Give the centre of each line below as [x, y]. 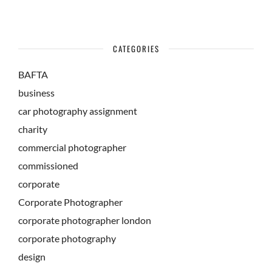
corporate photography [67, 239]
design [32, 257]
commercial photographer [72, 148]
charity [33, 129]
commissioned [48, 166]
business [36, 93]
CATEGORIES [136, 49]
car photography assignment [78, 111]
